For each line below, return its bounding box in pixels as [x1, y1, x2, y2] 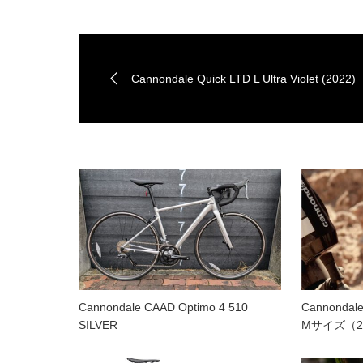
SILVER [79, 318, 117, 331]
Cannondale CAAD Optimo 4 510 [79, 300, 248, 314]
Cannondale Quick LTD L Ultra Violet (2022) [131, 71, 356, 85]
